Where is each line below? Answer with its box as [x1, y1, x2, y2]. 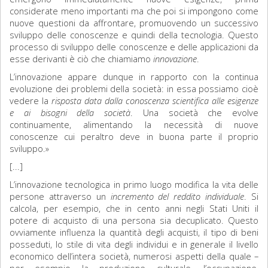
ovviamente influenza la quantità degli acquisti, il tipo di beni [10, 226, 258, 238]
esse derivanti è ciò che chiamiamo [10, 53, 153, 65]
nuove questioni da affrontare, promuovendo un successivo [10, 17, 258, 29]
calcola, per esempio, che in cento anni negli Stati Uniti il [10, 202, 258, 214]
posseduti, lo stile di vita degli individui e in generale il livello [10, 238, 258, 250]
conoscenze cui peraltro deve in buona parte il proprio [10, 130, 258, 142]
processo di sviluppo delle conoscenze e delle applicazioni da [10, 41, 258, 53]
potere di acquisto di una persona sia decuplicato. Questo [10, 214, 258, 226]
